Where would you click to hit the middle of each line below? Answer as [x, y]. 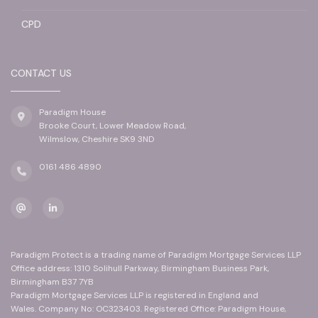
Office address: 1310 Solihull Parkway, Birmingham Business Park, [140, 269]
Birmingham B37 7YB [52, 282]
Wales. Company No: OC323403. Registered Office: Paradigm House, [148, 309]
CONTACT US [41, 73]
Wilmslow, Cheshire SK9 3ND [97, 139]
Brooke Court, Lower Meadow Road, [113, 126]
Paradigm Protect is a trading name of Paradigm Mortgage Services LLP [156, 255]
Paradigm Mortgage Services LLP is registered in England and [135, 296]
